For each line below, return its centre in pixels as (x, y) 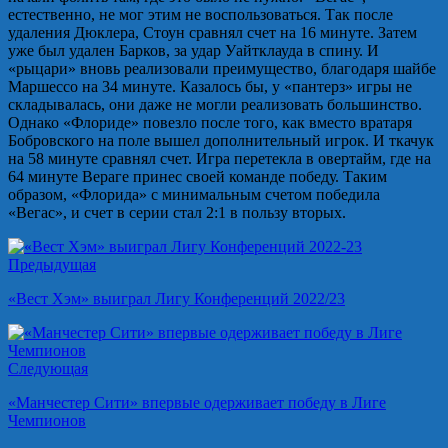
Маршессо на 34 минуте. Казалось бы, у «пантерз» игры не (210, 86)
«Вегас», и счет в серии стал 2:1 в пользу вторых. (177, 212)
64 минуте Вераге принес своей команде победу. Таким (197, 176)
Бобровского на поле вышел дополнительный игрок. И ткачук (221, 140)
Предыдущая (52, 264)
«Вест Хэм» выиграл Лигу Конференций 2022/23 (176, 298)
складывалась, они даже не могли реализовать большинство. (215, 104)
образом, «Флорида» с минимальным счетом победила (194, 194)
